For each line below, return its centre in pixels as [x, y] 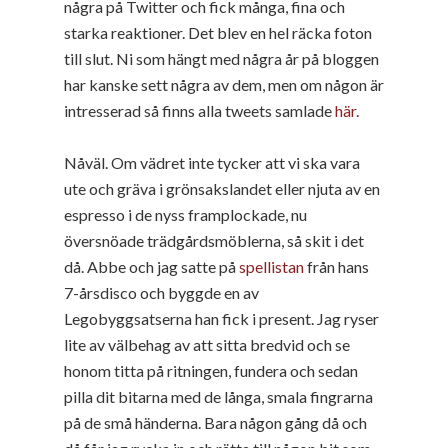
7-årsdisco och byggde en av [161, 292]
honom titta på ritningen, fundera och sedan [211, 370]
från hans [336, 266]
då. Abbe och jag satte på [151, 266]
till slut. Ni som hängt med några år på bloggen [221, 58]
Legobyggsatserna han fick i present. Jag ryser [221, 318]
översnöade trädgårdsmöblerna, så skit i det [214, 240]
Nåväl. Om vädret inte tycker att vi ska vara [212, 162]
